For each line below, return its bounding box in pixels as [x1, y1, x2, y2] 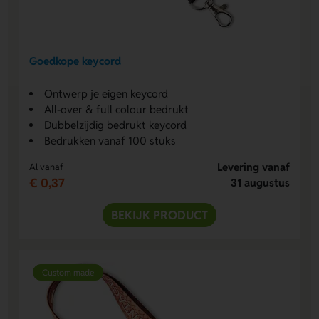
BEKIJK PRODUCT [111, 206, 208, 223]
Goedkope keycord [29, 54, 122, 68]
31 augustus [230, 175, 290, 189]
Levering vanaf [216, 159, 290, 174]
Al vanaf [29, 160, 64, 173]
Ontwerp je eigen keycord [44, 86, 169, 100]
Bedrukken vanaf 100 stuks [44, 133, 177, 147]
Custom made [41, 267, 95, 278]
